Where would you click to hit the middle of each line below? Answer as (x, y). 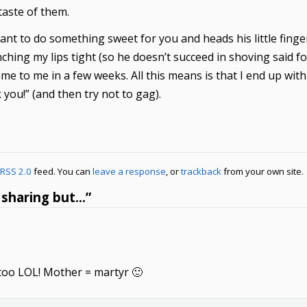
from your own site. (262, 171)
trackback (201, 171)
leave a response (129, 171)
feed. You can (62, 171)
